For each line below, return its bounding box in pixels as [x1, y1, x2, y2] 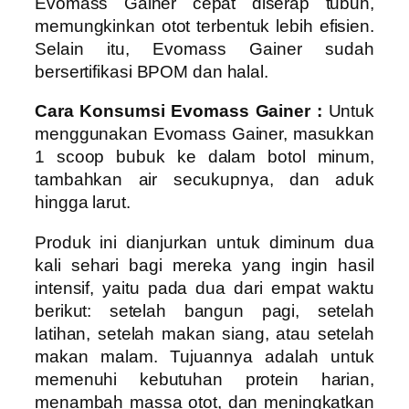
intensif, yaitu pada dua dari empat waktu [35, 278, 374, 298]
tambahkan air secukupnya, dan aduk [35, 170, 374, 190]
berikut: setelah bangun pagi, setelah [35, 300, 374, 320]
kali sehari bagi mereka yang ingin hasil [35, 255, 374, 275]
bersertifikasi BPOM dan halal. [35, 61, 268, 81]
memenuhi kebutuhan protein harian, [35, 369, 374, 389]
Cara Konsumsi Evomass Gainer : [35, 101, 329, 121]
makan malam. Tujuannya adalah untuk [35, 346, 374, 366]
